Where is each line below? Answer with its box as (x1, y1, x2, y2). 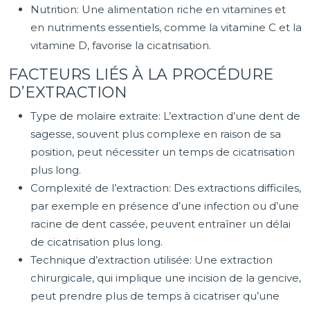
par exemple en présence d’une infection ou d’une (30, 199, 299, 212)
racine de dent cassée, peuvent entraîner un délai (30, 217, 291, 230)
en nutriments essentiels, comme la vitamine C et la (30, 21, 302, 34)
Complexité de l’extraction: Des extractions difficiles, (30, 181, 301, 194)
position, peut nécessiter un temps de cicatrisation (30, 145, 295, 158)
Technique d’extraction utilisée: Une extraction (30, 253, 273, 266)
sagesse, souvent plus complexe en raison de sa (30, 127, 281, 140)
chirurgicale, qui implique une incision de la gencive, (30, 271, 301, 284)
